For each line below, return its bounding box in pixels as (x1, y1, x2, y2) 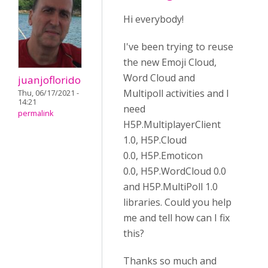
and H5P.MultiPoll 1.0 (123, 180, 218, 193)
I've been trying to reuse (123, 40, 233, 53)
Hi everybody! (123, 13, 184, 26)
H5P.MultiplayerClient (123, 118, 221, 131)
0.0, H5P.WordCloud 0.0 (123, 165, 226, 178)
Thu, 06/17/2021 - (18, 88, 79, 99)
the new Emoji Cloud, (123, 56, 217, 69)
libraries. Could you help (123, 196, 232, 209)
